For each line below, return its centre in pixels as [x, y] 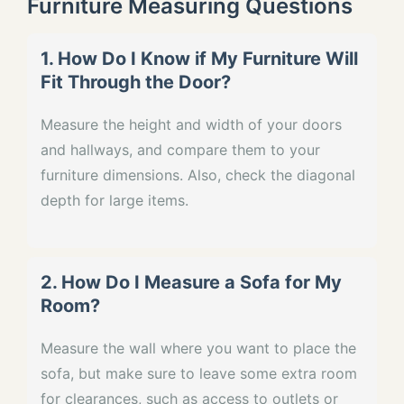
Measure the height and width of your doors [191, 124]
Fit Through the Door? [136, 82]
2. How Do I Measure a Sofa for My [191, 282]
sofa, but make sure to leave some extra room [199, 373]
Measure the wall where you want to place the [198, 348]
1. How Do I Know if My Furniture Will [199, 58]
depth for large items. [115, 200]
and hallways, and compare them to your [180, 149]
